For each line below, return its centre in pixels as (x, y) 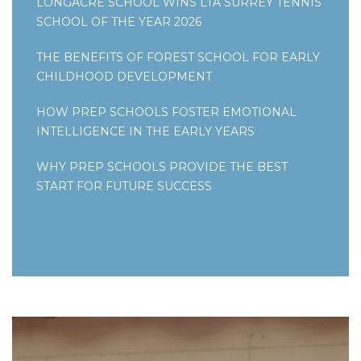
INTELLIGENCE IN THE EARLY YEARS (145, 132)
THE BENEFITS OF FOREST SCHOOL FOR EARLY (178, 58)
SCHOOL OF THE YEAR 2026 (119, 22)
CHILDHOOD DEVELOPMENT (124, 77)
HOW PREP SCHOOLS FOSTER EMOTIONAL (166, 112)
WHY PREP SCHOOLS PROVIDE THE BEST (162, 167)
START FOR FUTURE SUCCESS (124, 187)
